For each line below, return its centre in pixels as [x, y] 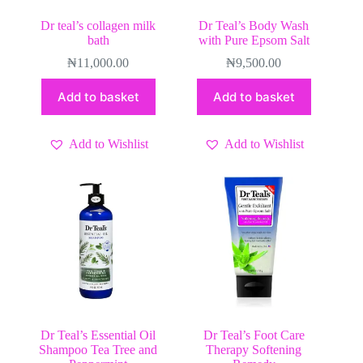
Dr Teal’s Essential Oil [98, 335]
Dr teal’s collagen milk [98, 25]
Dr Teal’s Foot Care [254, 335]
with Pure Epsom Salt [254, 40]
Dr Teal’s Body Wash [254, 25]
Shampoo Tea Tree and [98, 349]
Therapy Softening [254, 349]
